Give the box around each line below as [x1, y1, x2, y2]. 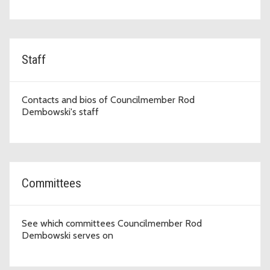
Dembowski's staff [22, 106, 99, 118]
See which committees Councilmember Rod [22, 218, 202, 230]
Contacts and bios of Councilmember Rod [22, 94, 195, 106]
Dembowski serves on [22, 230, 113, 242]
